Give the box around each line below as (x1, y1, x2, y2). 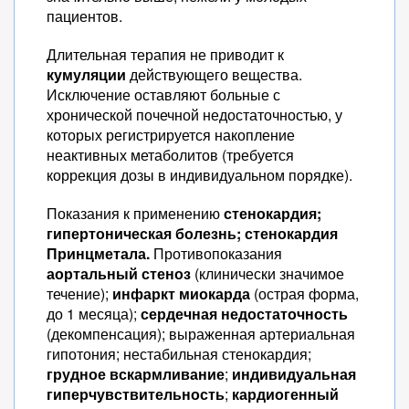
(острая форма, (250, 283, 359, 304)
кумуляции (47, 64, 126, 85)
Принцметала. (47, 243, 150, 264)
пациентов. (47, 5, 122, 26)
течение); (47, 283, 112, 304)
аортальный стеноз (47, 263, 191, 284)
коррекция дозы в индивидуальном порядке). (47, 164, 352, 185)
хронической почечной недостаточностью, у (47, 104, 342, 125)
